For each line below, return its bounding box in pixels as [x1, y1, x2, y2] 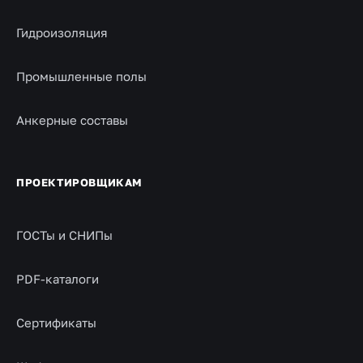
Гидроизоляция [16, 25, 108, 40]
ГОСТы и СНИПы [16, 228, 113, 242]
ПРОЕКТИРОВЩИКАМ [16, 176, 143, 189]
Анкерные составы [16, 113, 128, 127]
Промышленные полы [16, 69, 147, 83]
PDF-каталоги [16, 271, 99, 286]
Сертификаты [16, 315, 96, 330]
